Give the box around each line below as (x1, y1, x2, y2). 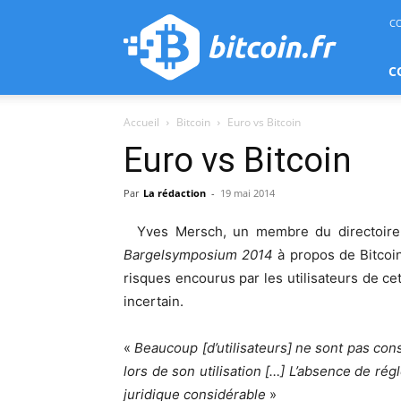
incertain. (124, 293, 183, 310)
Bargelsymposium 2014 (124, 246, 274, 263)
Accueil (124, 115, 159, 130)
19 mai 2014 (220, 186, 275, 200)
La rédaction (143, 186, 206, 200)
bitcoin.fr (123, 6, 175, 21)
